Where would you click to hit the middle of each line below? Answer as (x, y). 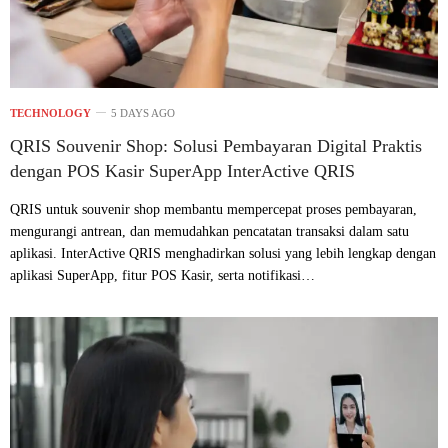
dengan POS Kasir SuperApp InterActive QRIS (182, 171)
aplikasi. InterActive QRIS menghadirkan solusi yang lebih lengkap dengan (223, 254)
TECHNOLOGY (50, 113)
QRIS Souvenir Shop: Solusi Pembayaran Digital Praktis (216, 146)
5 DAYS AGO (143, 113)
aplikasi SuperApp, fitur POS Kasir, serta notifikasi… (162, 276)
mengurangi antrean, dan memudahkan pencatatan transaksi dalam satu (209, 232)
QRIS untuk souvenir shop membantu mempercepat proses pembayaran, (213, 210)
